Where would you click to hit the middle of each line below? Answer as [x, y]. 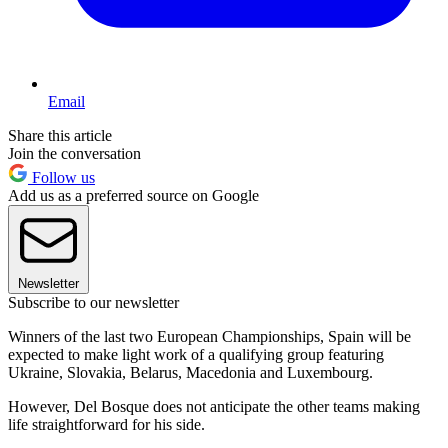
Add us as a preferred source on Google [133, 196]
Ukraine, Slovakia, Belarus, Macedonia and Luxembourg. [190, 373]
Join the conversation [74, 154]
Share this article [60, 136]
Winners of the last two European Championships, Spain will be [209, 337]
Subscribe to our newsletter [93, 303]
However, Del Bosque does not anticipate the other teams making [214, 407]
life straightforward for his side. [106, 425]
